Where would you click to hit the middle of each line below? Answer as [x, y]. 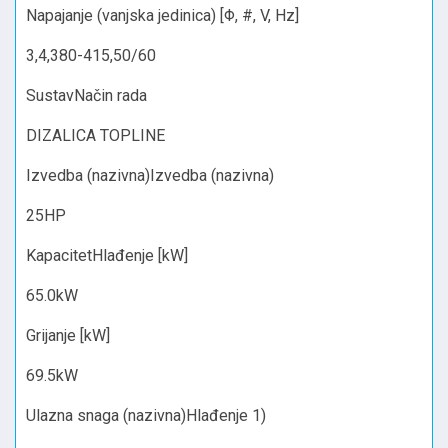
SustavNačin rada [86, 95]
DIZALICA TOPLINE [95, 135]
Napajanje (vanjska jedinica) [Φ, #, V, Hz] [162, 15]
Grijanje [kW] [68, 335]
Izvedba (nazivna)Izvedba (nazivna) [150, 175]
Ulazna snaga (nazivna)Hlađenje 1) [146, 415]
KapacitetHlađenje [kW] [107, 255]
